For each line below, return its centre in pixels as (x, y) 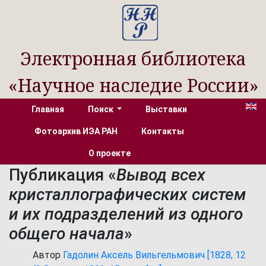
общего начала (66, 234)
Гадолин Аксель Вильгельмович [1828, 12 (154, 255)
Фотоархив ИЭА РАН (76, 131)
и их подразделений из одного (126, 214)
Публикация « (63, 175)
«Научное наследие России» (133, 85)
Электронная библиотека (133, 58)
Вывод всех (161, 175)
